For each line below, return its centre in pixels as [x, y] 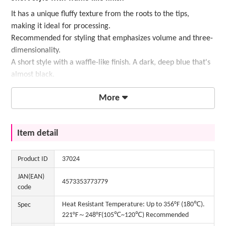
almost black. [33, 74]
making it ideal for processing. [61, 26]
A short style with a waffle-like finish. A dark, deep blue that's [111, 62]
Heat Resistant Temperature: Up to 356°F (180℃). [134, 205]
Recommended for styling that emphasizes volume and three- [112, 38]
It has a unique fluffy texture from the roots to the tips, [100, 14]
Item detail [38, 134]
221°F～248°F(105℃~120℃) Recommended [126, 215]
